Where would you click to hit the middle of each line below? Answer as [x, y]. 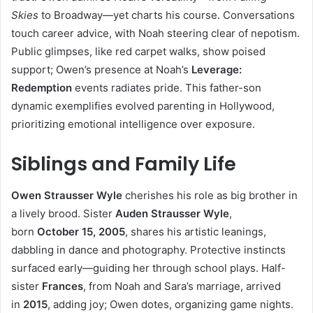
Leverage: [217, 70]
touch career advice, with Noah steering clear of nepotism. [155, 34]
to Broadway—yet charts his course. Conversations [167, 15]
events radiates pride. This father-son [167, 88]
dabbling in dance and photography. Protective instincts [148, 249]
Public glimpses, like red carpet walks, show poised [138, 52]
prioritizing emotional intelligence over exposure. [133, 124]
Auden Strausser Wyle [172, 213]
